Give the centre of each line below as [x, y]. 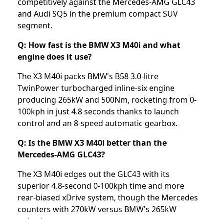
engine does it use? [55, 57]
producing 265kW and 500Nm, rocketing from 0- [107, 100]
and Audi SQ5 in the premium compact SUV [98, 14]
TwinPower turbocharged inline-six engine [96, 88]
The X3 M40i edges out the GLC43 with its [94, 174]
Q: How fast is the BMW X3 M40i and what [99, 45]
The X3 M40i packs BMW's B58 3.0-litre [88, 77]
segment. [35, 26]
